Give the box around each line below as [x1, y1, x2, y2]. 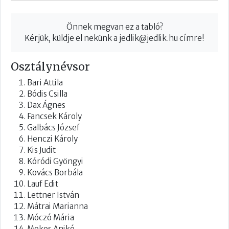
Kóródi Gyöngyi [27, 156, 83, 166]
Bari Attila [27, 77, 63, 87]
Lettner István [27, 190, 79, 200]
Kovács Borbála [27, 167, 83, 177]
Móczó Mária [27, 212, 74, 222]
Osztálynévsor [11, 59, 90, 74]
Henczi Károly [27, 133, 78, 144]
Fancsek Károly [27, 111, 82, 121]
